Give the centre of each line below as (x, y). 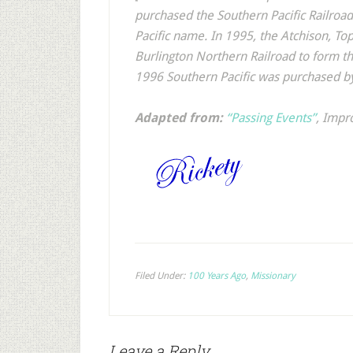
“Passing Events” (271, 118)
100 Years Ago (217, 276)
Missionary (273, 276)
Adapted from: (179, 118)
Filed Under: (161, 276)
